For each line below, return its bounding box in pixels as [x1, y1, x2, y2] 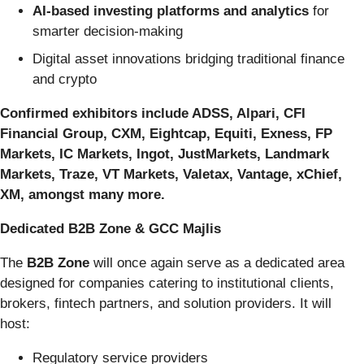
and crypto [32, 71, 97, 87]
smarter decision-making [32, 24, 183, 40]
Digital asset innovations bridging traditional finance [32, 50, 344, 67]
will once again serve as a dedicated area [89, 254, 344, 271]
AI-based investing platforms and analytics [32, 3, 309, 19]
